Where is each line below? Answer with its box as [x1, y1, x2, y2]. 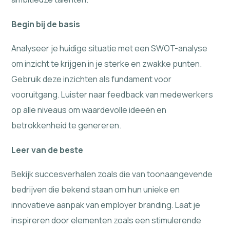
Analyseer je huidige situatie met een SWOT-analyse [11, 43, 208, 54]
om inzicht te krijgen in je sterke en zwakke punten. [11, 58, 202, 70]
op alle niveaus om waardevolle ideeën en [11, 104, 167, 116]
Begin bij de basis [11, 18, 81, 30]
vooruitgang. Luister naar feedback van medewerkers [11, 89, 214, 101]
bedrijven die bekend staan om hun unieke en [11, 184, 180, 196]
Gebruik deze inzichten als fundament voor [11, 73, 172, 85]
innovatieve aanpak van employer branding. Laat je [11, 199, 201, 211]
